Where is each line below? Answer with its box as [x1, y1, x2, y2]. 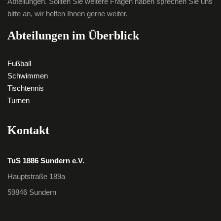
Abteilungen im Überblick [7, 29, 139, 42]
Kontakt [7, 124, 49, 137]
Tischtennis [7, 84, 44, 93]
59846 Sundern [7, 188, 56, 196]
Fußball [7, 60, 31, 68]
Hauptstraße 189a [7, 172, 65, 181]
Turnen [7, 97, 30, 105]
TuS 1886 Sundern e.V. [7, 156, 84, 165]
